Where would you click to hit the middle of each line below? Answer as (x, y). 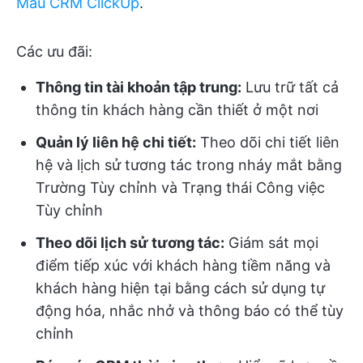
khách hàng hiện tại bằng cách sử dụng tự (180, 288)
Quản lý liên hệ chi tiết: (116, 142)
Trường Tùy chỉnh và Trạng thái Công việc (180, 187)
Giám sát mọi (271, 242)
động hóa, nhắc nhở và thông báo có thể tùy (190, 310)
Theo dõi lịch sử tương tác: (130, 242)
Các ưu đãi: (54, 51)
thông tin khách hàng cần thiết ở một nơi (177, 109)
